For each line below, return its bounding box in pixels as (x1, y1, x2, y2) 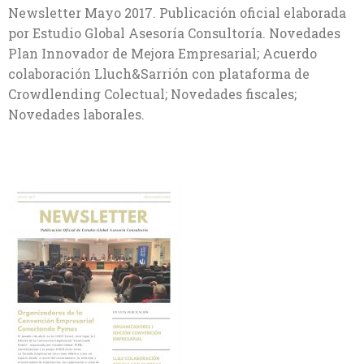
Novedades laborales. (8, 106, 145, 123)
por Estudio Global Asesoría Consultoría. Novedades (8, 24, 340, 41)
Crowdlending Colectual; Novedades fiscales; (8, 85, 297, 102)
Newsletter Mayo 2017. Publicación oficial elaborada (8, 4, 346, 21)
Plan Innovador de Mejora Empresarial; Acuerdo (8, 45, 317, 62)
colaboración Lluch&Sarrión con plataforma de (8, 65, 310, 82)
